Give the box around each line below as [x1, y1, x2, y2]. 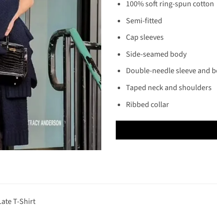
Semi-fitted [125, 15, 162, 26]
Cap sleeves [125, 32, 164, 43]
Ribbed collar [125, 99, 169, 110]
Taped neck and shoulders [125, 82, 212, 93]
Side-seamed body [125, 48, 186, 60]
